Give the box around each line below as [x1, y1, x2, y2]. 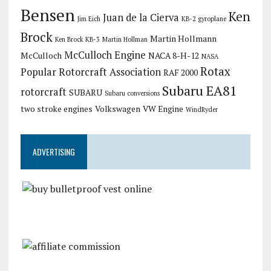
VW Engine [142, 103, 183, 114]
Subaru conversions [104, 89, 160, 97]
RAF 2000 [163, 67, 198, 78]
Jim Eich [77, 15, 100, 23]
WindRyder [185, 105, 218, 114]
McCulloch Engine [64, 48, 146, 62]
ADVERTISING [32, 145, 75, 158]
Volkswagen [94, 103, 140, 114]
